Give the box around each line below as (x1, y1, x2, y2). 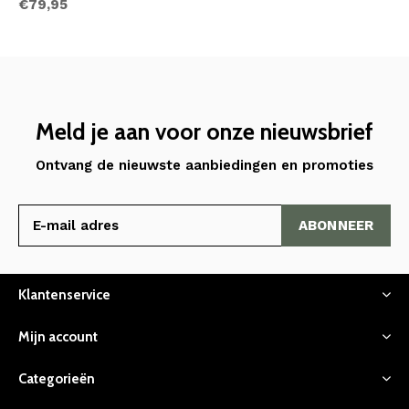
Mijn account (18, 328, 98, 345)
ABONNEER (298, 216, 374, 234)
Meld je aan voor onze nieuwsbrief (36, 117, 373, 145)
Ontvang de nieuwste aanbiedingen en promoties (36, 156, 373, 173)
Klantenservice (18, 286, 110, 303)
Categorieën (18, 370, 95, 387)
